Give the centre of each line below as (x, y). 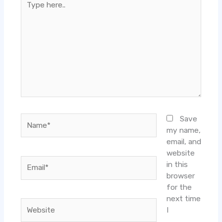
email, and (184, 142)
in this (177, 165)
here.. (29, 10)
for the (179, 188)
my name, (183, 131)
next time (183, 199)
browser (180, 176)
